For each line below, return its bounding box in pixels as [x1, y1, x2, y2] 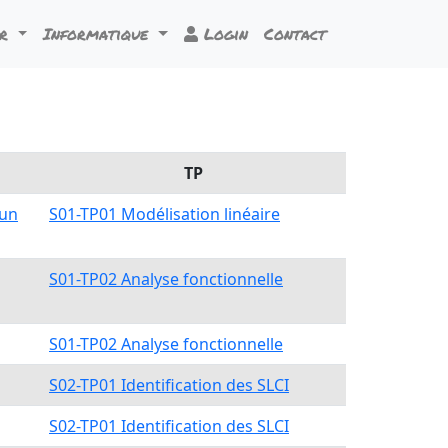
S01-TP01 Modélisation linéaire [49, 203, 280, 225]
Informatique [43, 22, 155, 45]
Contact [264, 22, 326, 45]
